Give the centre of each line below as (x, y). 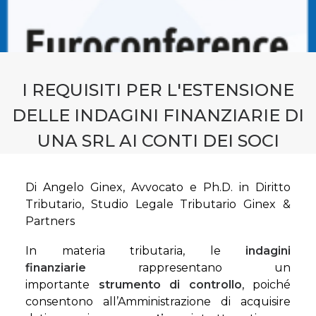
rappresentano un (188, 268)
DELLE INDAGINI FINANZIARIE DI (158, 115)
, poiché (266, 285)
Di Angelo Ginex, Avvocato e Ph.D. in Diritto (158, 187)
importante (62, 285)
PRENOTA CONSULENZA (119, 64)
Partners (50, 221)
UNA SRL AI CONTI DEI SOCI (158, 141)
